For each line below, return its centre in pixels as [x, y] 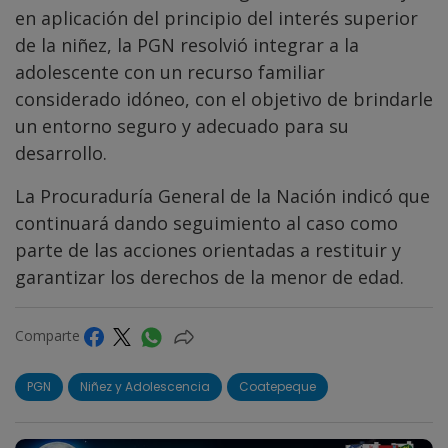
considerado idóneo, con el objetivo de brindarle [224, 99]
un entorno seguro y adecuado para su [182, 126]
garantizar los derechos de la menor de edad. [209, 277]
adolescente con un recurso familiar [170, 72]
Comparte [49, 336]
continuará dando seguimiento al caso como [206, 223]
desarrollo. [61, 153]
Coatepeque [277, 387]
